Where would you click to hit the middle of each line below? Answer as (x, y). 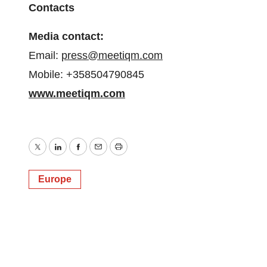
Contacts (52, 8)
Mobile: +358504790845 (86, 74)
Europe (55, 179)
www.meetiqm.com (77, 94)
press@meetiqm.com (112, 55)
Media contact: (66, 36)
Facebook (101, 155)
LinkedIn (77, 155)
